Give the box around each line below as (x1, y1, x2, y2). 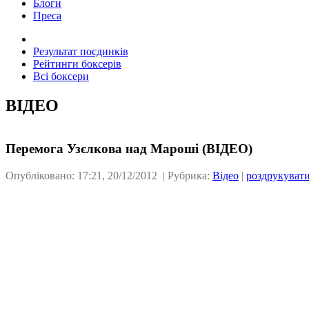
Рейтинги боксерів (33, 57, 121, 70)
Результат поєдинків (33, 45, 128, 57)
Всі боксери (33, 70, 89, 82)
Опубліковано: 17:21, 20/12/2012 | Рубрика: (6, 170, 212, 182)
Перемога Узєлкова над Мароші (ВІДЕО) (6, 141, 252, 157)
